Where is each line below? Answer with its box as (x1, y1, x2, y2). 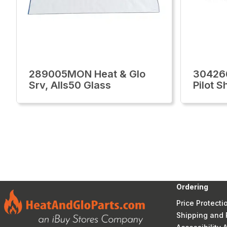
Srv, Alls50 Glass (29, 79, 111, 91)
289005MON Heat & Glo (29, 68, 145, 80)
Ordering (176, 182, 208, 191)
